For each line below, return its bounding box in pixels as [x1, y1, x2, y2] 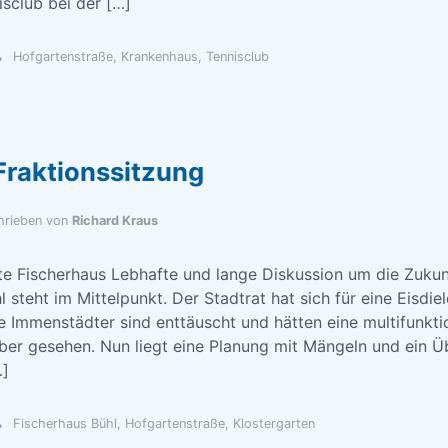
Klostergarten [232, 416, 315, 431]
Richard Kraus [71, 213, 158, 228]
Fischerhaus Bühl [12, 416, 117, 431]
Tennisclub [205, 49, 269, 64]
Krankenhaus [120, 49, 198, 64]
